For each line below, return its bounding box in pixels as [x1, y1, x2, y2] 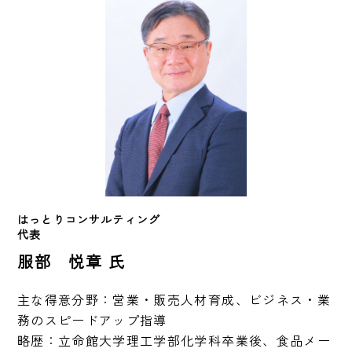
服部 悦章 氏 [17, 250, 126, 273]
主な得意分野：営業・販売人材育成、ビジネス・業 [17, 290, 331, 310]
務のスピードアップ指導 [17, 310, 167, 330]
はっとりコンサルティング [17, 211, 161, 228]
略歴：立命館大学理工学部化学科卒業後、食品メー [17, 331, 331, 350]
